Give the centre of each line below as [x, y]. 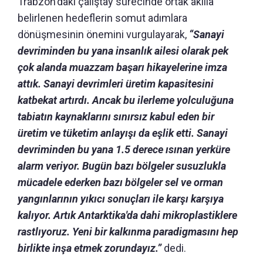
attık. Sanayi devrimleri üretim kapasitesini [116, 83]
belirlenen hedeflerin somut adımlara [102, 18]
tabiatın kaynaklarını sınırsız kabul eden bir [116, 116]
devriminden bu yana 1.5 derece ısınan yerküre [124, 149]
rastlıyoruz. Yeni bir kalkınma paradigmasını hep [128, 231]
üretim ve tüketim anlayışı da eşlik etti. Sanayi [123, 133]
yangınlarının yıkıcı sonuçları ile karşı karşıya [121, 198]
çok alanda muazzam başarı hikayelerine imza [122, 67]
